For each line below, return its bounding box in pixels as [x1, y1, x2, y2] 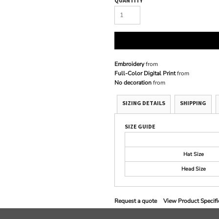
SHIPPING [180, 99, 206, 107]
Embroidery [114, 60, 144, 68]
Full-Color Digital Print [114, 69, 175, 78]
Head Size [181, 165, 206, 173]
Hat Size [183, 151, 204, 158]
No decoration [114, 79, 152, 87]
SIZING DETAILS [122, 99, 165, 107]
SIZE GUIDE [125, 123, 155, 131]
